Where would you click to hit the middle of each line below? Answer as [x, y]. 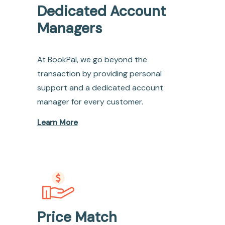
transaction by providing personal [99, 74]
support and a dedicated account [100, 88]
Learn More [57, 123]
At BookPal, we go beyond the [92, 60]
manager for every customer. [90, 102]
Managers [69, 29]
